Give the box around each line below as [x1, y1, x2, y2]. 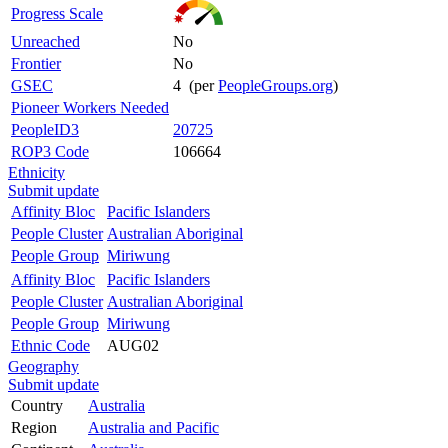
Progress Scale [11, 4, 103, 22]
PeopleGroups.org [218, 76, 333, 94]
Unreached [11, 32, 80, 50]
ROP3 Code [11, 142, 89, 160]
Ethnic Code [11, 336, 90, 354]
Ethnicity [8, 163, 65, 181]
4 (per [173, 76, 218, 94]
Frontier [11, 54, 61, 72]
